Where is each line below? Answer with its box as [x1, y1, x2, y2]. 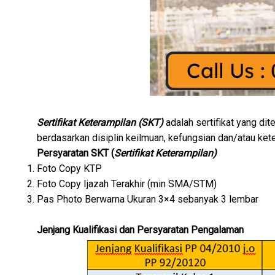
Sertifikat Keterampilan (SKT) [37, 116, 163, 128]
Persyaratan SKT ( [37, 147, 114, 159]
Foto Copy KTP [37, 162, 102, 174]
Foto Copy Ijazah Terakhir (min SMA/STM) [37, 177, 217, 190]
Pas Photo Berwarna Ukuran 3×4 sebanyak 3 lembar [37, 193, 258, 205]
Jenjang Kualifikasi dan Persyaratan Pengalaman [37, 223, 244, 236]
